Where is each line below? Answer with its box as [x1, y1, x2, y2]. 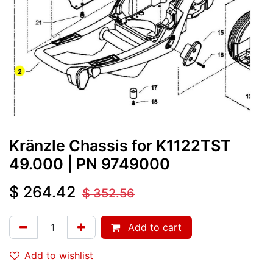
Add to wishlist [24, 249, 93, 261]
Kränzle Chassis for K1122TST [9, 136, 231, 155]
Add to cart [125, 221, 182, 233]
